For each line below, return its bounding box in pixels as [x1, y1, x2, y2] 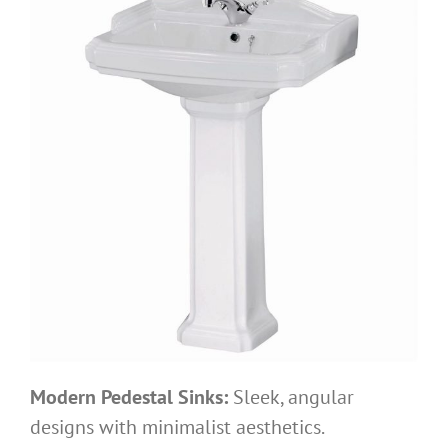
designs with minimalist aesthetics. [30, 414, 325, 441]
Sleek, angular [228, 384, 354, 411]
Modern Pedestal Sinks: [30, 384, 228, 411]
